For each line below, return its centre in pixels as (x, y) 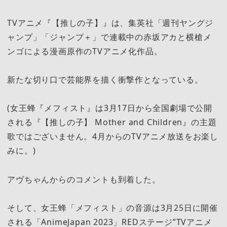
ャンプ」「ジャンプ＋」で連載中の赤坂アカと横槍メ (109, 37)
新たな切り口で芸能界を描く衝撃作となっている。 (105, 79)
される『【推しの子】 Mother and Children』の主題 (112, 122)
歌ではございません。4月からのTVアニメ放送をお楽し (113, 137)
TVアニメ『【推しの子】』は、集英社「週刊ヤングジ (110, 23)
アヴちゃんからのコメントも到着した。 (84, 179)
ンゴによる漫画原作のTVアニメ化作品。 (85, 51)
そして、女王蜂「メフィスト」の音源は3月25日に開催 (112, 207)
